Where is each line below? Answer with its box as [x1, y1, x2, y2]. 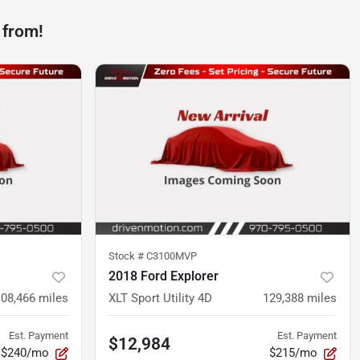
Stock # [108, 250, 146, 263]
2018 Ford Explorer [108, 268, 219, 284]
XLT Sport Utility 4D [108, 291, 212, 306]
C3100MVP [146, 250, 197, 263]
